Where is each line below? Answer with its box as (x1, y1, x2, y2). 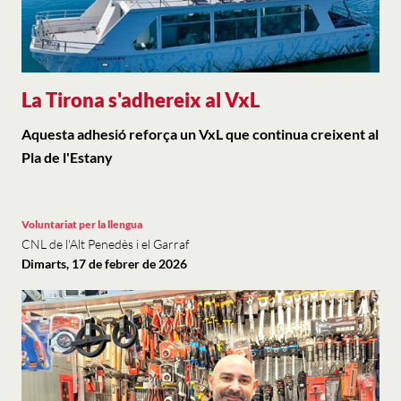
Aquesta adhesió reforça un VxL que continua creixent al (21, 125, 379, 142)
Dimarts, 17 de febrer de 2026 (21, 256, 187, 271)
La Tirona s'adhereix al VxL (21, 88, 260, 112)
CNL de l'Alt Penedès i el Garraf (21, 236, 190, 252)
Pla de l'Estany (21, 149, 113, 166)
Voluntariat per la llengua (21, 218, 142, 231)
